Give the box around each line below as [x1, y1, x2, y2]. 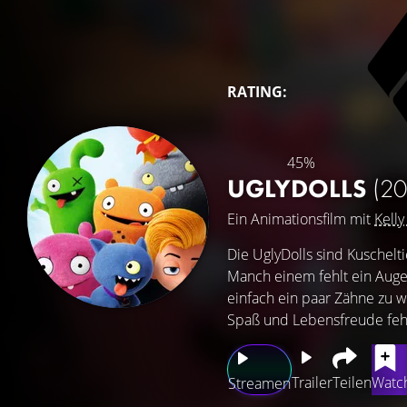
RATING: [227, 82, 287, 102]
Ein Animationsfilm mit [227, 209, 374, 229]
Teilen [333, 372, 372, 392]
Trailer [292, 372, 333, 392]
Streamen [228, 373, 291, 393]
